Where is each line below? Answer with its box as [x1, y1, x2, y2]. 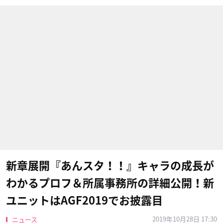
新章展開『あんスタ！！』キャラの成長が [6, 160, 214, 171]
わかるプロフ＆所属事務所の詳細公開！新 [6, 178, 214, 189]
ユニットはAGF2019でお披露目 [6, 195, 163, 206]
